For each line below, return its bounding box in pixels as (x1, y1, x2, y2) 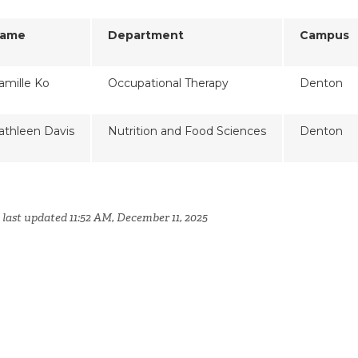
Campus (300, 27, 349, 42)
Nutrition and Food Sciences (108, 123, 266, 138)
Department (108, 27, 184, 42)
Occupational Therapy (108, 75, 229, 90)
